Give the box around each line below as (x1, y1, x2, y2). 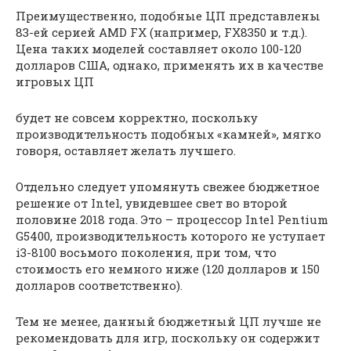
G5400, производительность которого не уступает (16, 228, 325, 244)
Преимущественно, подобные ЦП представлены (16, 8, 320, 24)
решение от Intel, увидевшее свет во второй (16, 195, 288, 211)
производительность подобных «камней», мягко (16, 126, 321, 142)
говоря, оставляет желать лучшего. (16, 143, 236, 158)
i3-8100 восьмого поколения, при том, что (16, 244, 277, 260)
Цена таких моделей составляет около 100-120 (16, 41, 302, 56)
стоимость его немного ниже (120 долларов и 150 (16, 261, 320, 277)
